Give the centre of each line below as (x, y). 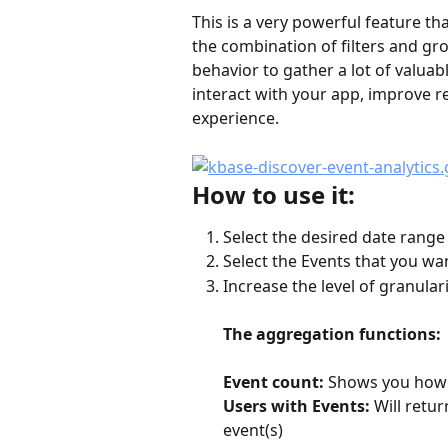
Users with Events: (296, 405)
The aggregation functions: (332, 333)
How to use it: (273, 194)
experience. (235, 118)
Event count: (273, 381)
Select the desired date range (334, 236)
